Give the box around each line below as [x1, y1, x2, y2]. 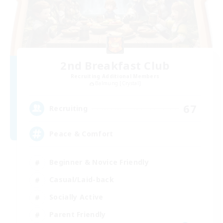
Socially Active [49, 192, 104, 202]
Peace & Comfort [49, 129, 113, 139]
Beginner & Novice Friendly [49, 157, 149, 167]
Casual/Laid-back [49, 175, 114, 185]
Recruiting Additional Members [70, 73, 160, 80]
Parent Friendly [49, 210, 106, 220]
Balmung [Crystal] [95, 80, 141, 87]
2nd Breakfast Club [60, 58, 170, 73]
